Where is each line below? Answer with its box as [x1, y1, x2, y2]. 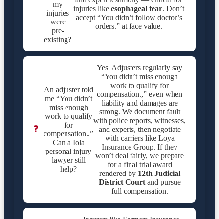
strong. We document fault [99, 108, 180, 116]
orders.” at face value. [95, 22, 163, 31]
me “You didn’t [44, 94, 92, 103]
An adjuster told [44, 86, 93, 94]
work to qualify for [110, 81, 169, 90]
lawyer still [51, 156, 86, 165]
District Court [98, 178, 145, 187]
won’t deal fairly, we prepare [95, 152, 184, 160]
